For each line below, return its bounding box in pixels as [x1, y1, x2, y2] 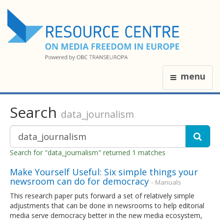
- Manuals [151, 177, 181, 187]
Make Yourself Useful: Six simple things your [10, 165, 198, 178]
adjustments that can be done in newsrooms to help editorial [10, 200, 204, 210]
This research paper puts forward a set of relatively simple [10, 191, 194, 200]
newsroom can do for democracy [10, 175, 149, 187]
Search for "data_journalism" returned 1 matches [10, 147, 165, 157]
